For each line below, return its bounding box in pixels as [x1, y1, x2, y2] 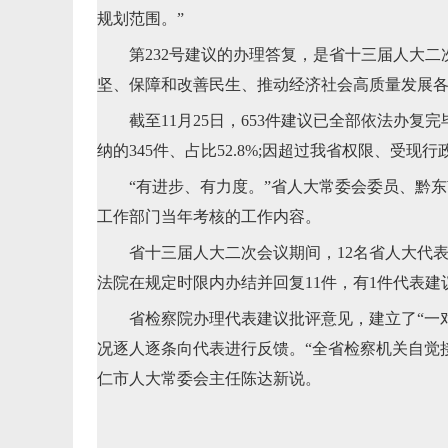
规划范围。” [97, 10, 184, 27]
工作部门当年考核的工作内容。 [97, 208, 321, 225]
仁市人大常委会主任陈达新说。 [97, 370, 321, 387]
